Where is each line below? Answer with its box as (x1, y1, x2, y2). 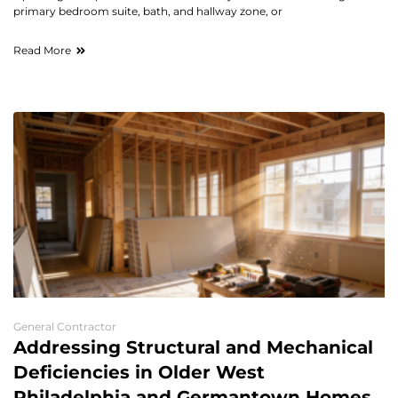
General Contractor (13, 319, 116, 333)
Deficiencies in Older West (13, 361, 265, 383)
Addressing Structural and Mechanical (13, 336, 373, 358)
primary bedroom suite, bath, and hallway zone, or (13, 4, 283, 18)
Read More (13, 43, 71, 57)
